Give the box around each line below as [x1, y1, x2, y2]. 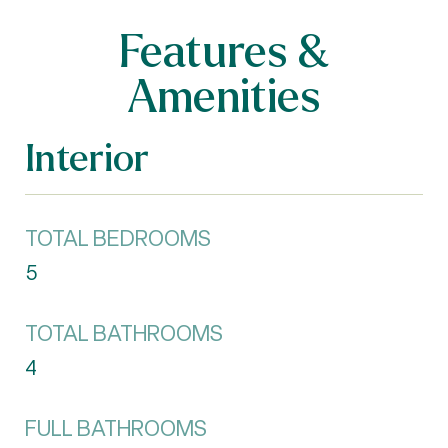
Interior [25, 132, 149, 181]
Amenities [127, 66, 321, 124]
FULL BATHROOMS [25, 414, 207, 443]
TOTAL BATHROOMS [25, 319, 223, 348]
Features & [119, 21, 329, 79]
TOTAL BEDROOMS [25, 224, 211, 253]
